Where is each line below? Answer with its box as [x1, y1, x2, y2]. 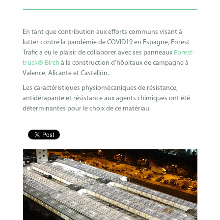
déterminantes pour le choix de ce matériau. [23, 105, 151, 113]
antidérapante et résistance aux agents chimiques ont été [23, 95, 191, 103]
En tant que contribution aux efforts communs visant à [23, 28, 183, 36]
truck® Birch [23, 58, 60, 67]
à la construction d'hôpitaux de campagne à [59, 59, 189, 67]
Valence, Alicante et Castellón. [23, 70, 110, 78]
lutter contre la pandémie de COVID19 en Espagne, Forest [23, 39, 190, 47]
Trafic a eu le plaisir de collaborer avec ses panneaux [23, 49, 174, 57]
